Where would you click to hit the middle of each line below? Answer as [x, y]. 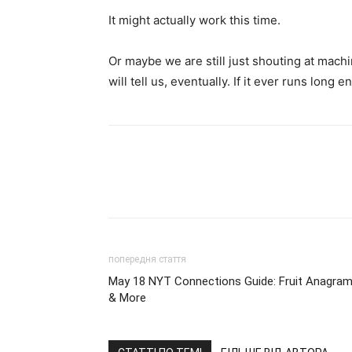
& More [127, 298]
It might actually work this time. [194, 20]
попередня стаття [147, 259]
